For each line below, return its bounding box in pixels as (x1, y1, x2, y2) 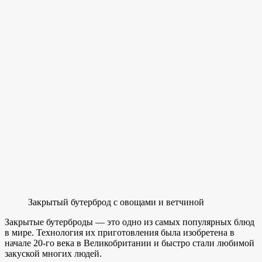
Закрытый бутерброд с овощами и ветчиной (28, 197, 204, 208)
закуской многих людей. (5, 249, 102, 259)
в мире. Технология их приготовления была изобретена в (5, 227, 235, 238)
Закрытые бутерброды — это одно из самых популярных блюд (5, 217, 254, 227)
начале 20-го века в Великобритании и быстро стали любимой (5, 238, 254, 249)
